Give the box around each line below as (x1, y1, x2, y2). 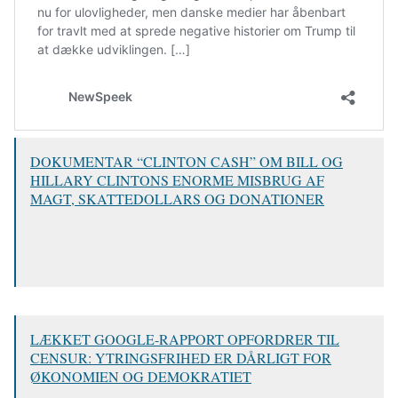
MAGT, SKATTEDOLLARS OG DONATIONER (30, 189, 324, 209)
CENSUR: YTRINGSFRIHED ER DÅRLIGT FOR (30, 348, 331, 368)
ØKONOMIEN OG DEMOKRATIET (30, 367, 251, 386)
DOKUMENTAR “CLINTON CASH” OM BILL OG (30, 152, 343, 171)
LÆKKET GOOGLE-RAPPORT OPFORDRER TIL (30, 330, 339, 349)
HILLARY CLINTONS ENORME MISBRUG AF (30, 171, 324, 190)
